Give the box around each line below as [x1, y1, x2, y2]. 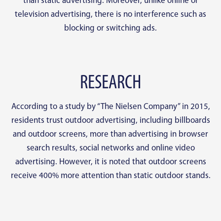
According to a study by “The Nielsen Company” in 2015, [11, 103, 210, 111]
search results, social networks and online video [26, 144, 195, 153]
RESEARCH [79, 74, 142, 94]
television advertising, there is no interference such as [15, 10, 206, 19]
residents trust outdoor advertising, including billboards [11, 116, 210, 125]
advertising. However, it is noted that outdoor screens [15, 158, 206, 167]
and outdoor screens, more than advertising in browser [13, 130, 208, 139]
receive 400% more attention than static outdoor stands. [10, 172, 211, 181]
